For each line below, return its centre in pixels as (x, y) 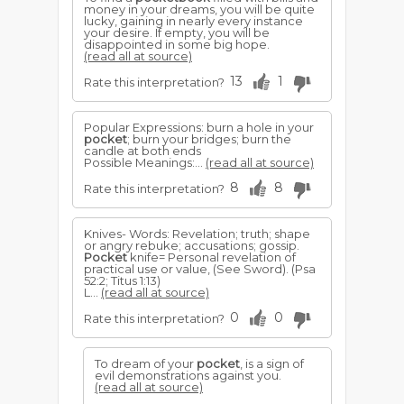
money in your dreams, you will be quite (199, 9)
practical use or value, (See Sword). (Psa (200, 269)
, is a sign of (272, 363)
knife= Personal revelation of (211, 257)
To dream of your (146, 363)
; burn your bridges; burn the (209, 139)
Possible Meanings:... (145, 162)
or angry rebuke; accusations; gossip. (192, 245)
